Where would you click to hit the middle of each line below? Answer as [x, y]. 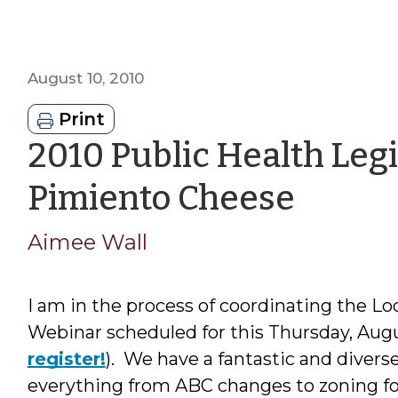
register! [66, 358]
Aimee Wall [87, 242]
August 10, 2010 [85, 78]
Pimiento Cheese [161, 198]
